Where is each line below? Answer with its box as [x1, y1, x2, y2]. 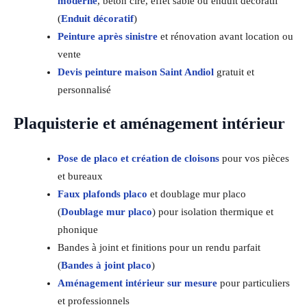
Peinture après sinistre [57, 30, 158, 42]
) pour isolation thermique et [151, 206, 273, 217]
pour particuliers [217, 277, 290, 288]
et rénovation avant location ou [157, 30, 293, 42]
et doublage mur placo [147, 188, 246, 199]
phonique [57, 223, 98, 235]
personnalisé [57, 84, 111, 95]
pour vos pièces [219, 152, 289, 164]
